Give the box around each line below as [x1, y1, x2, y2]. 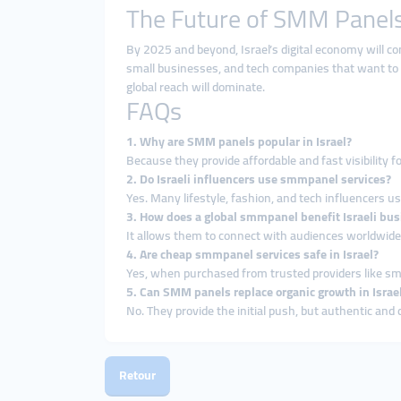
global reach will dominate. [126, 75, 265, 98]
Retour [119, 363, 156, 387]
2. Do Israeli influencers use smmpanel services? [126, 167, 391, 191]
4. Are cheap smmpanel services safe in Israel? [126, 243, 379, 266]
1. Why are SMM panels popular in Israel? [126, 130, 352, 153]
